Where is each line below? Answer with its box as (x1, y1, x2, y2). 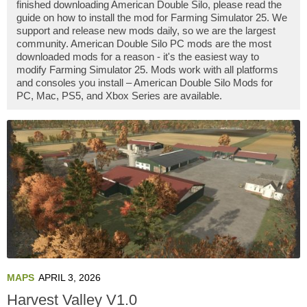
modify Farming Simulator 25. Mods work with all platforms (16, 64, 278, 75)
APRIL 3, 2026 (38, 271, 101, 283)
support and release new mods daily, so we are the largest (16, 25, 275, 36)
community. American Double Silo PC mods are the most (16, 38, 271, 49)
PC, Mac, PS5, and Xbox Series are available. (16, 90, 222, 101)
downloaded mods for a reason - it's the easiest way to (16, 51, 259, 62)
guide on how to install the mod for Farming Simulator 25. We (16, 12, 287, 23)
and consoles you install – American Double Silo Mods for (16, 77, 273, 88)
